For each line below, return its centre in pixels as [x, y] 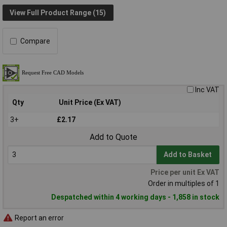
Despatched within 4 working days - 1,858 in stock [135, 197]
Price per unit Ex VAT [185, 173]
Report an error [39, 218]
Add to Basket [188, 155]
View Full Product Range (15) [58, 12]
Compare [35, 41]
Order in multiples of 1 [184, 184]
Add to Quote [113, 137]
